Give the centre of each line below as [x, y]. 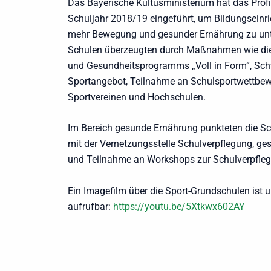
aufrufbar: [90, 207]
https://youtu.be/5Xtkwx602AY [179, 207]
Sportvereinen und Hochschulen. [138, 97]
